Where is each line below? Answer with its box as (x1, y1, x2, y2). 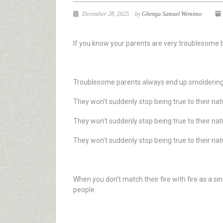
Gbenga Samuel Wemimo (142, 10, 202, 17)
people (73, 186, 95, 194)
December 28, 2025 (81, 10, 129, 17)
